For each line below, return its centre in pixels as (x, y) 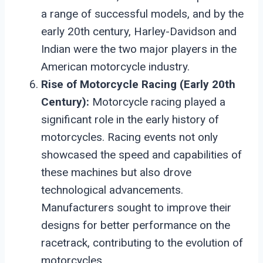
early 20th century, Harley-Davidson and (139, 31)
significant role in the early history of (130, 119)
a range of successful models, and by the (142, 14)
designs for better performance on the (136, 225)
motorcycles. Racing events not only (129, 137)
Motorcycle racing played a (157, 102)
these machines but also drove (116, 172)
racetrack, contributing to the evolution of (142, 242)
